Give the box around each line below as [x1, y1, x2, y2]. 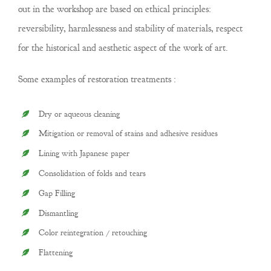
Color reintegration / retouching [38, 227, 147, 238]
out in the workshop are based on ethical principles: [18, 2, 211, 15]
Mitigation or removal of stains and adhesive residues [38, 128, 218, 139]
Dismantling [38, 207, 78, 218]
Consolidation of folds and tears [38, 168, 146, 178]
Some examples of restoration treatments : [18, 73, 176, 85]
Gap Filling [38, 188, 75, 198]
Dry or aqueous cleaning [38, 108, 120, 119]
